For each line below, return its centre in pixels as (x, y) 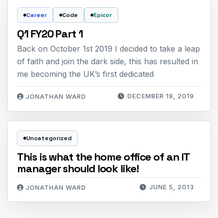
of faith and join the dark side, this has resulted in (108, 61)
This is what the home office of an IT (103, 156)
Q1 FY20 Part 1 (50, 33)
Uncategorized (49, 138)
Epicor (103, 15)
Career (37, 15)
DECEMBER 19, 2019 (161, 96)
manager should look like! (78, 168)
